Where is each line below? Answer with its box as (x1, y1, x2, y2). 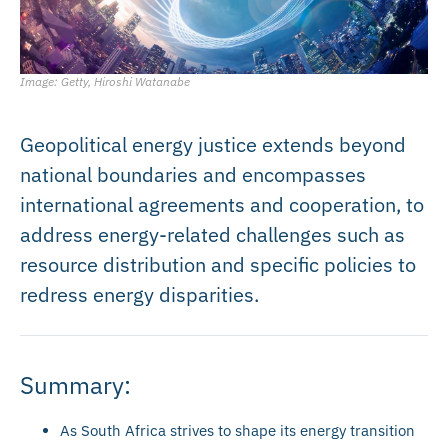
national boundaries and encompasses (20, 160, 366, 188)
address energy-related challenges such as (20, 220, 405, 248)
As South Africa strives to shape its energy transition (60, 420, 415, 440)
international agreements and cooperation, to (20, 190, 424, 218)
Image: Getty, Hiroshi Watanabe (20, 73, 190, 89)
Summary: (20, 368, 131, 401)
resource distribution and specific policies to (20, 250, 416, 278)
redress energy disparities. (20, 280, 259, 308)
